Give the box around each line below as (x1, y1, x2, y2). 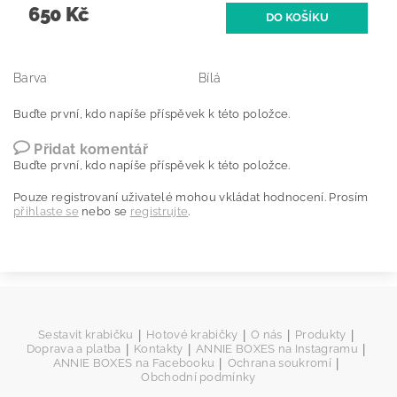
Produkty (294, 327, 346, 341)
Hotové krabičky (145, 327, 238, 341)
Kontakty (134, 341, 183, 355)
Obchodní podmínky (141, 370, 256, 384)
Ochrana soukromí (227, 355, 331, 370)
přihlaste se (13, 204, 79, 218)
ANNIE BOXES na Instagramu (196, 341, 358, 355)
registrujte (129, 204, 189, 218)
